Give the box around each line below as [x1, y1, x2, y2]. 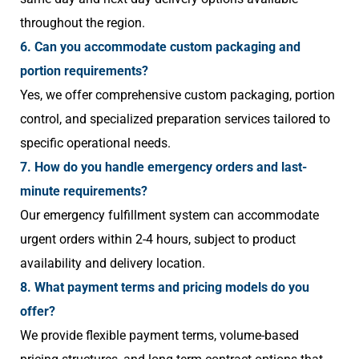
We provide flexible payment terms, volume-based [20, 328, 299, 344]
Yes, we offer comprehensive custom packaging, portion [20, 87, 335, 103]
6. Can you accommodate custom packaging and [20, 39, 301, 55]
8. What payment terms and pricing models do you [20, 280, 309, 296]
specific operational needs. [20, 135, 171, 151]
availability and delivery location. [20, 256, 205, 272]
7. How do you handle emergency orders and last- [20, 159, 307, 175]
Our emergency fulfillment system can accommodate [20, 208, 319, 224]
